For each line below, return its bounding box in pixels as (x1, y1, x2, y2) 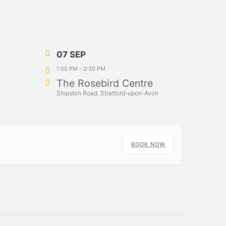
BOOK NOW (131, 140, 166, 148)
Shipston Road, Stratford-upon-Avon (56, 89, 158, 97)
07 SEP (56, 49, 86, 60)
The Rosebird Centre (56, 77, 153, 89)
